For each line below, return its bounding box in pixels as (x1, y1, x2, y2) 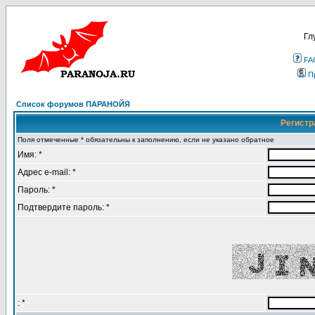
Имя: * (18, 150, 42, 160)
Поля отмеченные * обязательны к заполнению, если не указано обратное (18, 136, 274, 143)
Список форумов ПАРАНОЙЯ (16, 100, 130, 108)
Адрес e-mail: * (18, 167, 76, 177)
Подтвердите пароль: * (18, 202, 110, 212)
